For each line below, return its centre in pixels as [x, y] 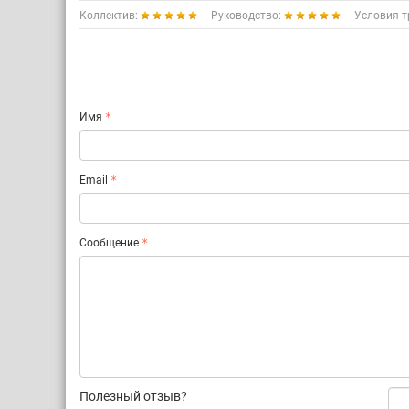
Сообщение [109, 243]
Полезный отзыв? [133, 396]
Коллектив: [110, 16]
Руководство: [247, 16]
